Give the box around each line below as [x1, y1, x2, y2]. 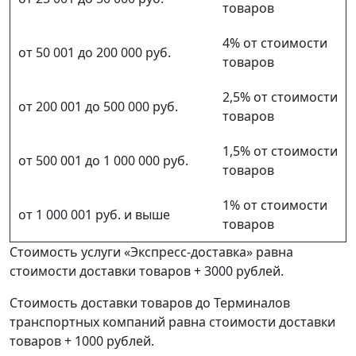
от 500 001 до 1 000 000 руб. [18, 152, 188, 170]
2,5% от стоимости [222, 88, 338, 106]
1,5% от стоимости [222, 142, 338, 161]
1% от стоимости [222, 196, 327, 215]
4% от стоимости [222, 34, 327, 52]
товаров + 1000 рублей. [10, 332, 154, 350]
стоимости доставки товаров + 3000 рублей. [10, 262, 284, 281]
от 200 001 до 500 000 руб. [18, 98, 178, 116]
